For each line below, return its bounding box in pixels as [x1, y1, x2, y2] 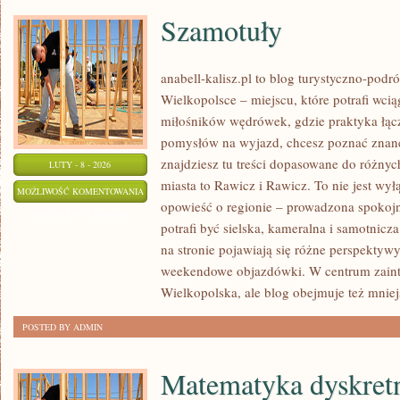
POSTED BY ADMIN [22, 321, 103, 333]
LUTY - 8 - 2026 [49, 158, 112, 171]
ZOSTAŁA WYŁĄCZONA [31, 207, 129, 220]
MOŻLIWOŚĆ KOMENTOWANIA [17, 185, 144, 197]
